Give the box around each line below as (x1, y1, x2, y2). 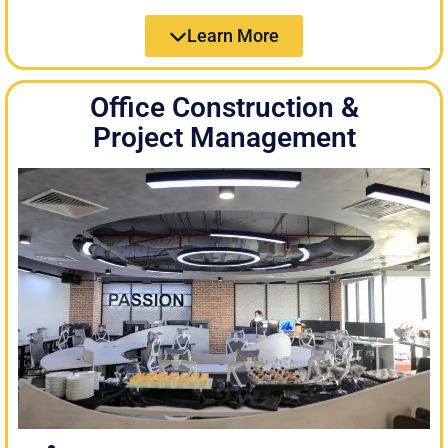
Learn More (187, 24, 279, 46)
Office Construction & (89, 90, 359, 124)
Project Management (92, 120, 356, 154)
